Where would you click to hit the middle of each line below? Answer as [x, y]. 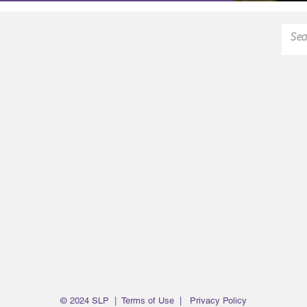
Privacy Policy [217, 300]
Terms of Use [147, 300]
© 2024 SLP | [90, 300]
